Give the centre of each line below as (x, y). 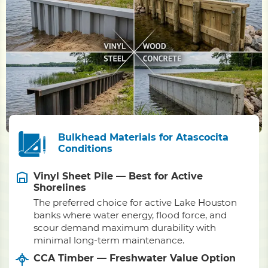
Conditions (85, 148)
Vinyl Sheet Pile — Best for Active (118, 176)
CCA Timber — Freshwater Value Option (135, 258)
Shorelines (60, 188)
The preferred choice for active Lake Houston (135, 202)
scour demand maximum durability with (125, 228)
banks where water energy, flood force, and (130, 215)
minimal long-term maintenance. (109, 240)
